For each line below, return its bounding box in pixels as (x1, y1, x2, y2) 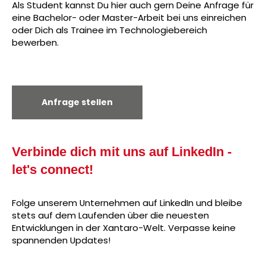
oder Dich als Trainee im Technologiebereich (12, 23, 207, 36)
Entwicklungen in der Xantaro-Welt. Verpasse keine (12, 221, 236, 234)
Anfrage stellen (42, 96, 113, 108)
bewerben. (12, 36, 59, 49)
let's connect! (12, 161, 93, 177)
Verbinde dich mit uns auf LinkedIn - (12, 144, 232, 159)
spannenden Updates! (12, 233, 110, 246)
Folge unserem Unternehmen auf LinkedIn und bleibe (12, 196, 242, 209)
